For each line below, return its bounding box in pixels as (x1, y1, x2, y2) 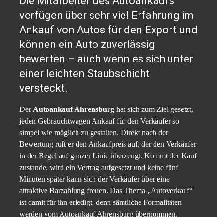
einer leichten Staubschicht (19, 67, 150, 79)
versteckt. (19, 81, 68, 94)
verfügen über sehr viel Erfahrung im (19, 9, 194, 21)
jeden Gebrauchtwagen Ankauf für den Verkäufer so (19, 116, 179, 125)
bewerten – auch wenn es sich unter (19, 52, 193, 65)
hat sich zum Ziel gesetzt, (114, 105, 193, 113)
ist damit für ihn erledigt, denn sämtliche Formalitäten (19, 198, 182, 206)
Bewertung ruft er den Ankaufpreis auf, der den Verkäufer (19, 139, 196, 148)
